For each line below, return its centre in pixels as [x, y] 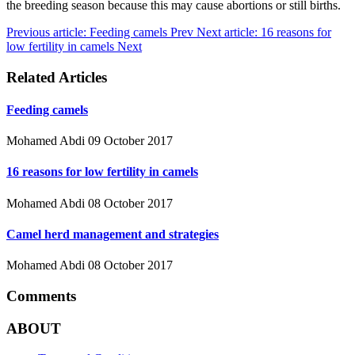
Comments [41, 296]
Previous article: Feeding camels [88, 32]
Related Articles [57, 77]
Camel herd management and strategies [113, 234]
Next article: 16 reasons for [264, 32]
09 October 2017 [130, 141]
